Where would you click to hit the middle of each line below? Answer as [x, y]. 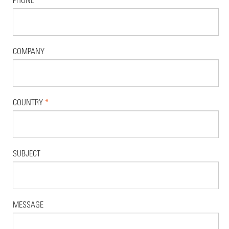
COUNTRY [29, 102]
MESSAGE [28, 204]
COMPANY [29, 51]
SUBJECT [27, 153]
